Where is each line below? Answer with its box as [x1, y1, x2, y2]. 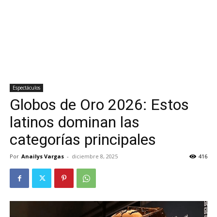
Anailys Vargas [21, 153, 64, 160]
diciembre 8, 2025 [72, 153, 118, 160]
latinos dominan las [10, 113, 139, 131]
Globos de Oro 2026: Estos [10, 95, 189, 114]
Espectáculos [13, 84, 40, 91]
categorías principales [10, 130, 156, 149]
